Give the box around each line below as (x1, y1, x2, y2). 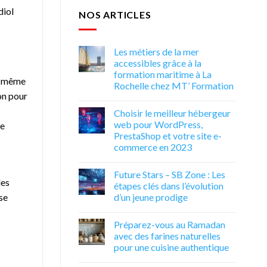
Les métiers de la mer (114, 45, 199, 57)
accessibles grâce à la (114, 57, 201, 69)
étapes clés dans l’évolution (114, 179, 223, 191)
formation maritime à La (114, 68, 212, 80)
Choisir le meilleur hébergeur (114, 107, 231, 119)
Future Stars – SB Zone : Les (114, 168, 225, 180)
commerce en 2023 (114, 141, 192, 153)
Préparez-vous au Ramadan (114, 218, 225, 230)
